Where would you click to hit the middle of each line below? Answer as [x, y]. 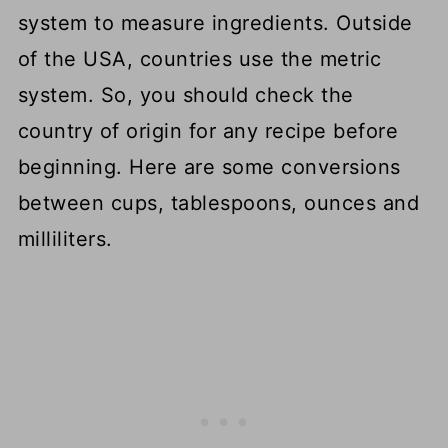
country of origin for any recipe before [208, 131]
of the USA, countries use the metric [199, 59]
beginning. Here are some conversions [209, 167]
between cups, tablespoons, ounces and [218, 203]
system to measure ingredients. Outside [215, 23]
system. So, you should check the [185, 95]
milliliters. [65, 239]
